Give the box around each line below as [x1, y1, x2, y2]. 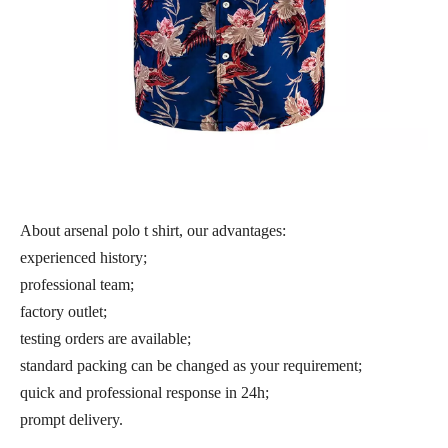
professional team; [20, 276, 134, 293]
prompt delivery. [20, 411, 123, 428]
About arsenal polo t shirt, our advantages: [20, 222, 286, 239]
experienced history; [20, 249, 147, 266]
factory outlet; [20, 303, 107, 320]
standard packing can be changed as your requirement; [20, 357, 362, 374]
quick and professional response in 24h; [20, 384, 269, 401]
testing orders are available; [20, 330, 191, 347]
